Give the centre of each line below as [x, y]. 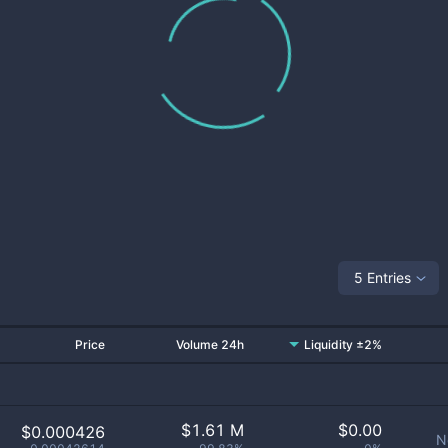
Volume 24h [210, 344]
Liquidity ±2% [343, 344]
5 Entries [382, 277]
